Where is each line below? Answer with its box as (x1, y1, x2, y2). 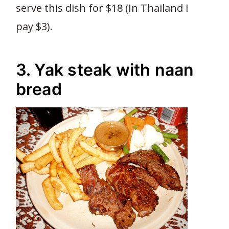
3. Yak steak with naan (15, 60, 194, 80)
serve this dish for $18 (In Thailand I (15, 1, 189, 15)
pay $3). (15, 19, 53, 33)
